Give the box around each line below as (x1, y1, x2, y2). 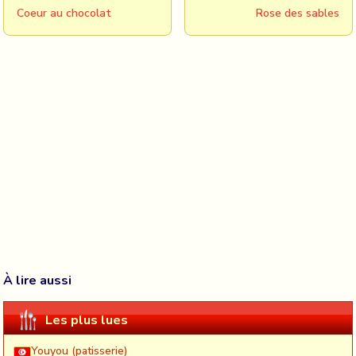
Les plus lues (45, 311, 128, 329)
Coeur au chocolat (17, 6, 111, 21)
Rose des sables (256, 6, 339, 21)
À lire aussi (3, 272, 72, 289)
